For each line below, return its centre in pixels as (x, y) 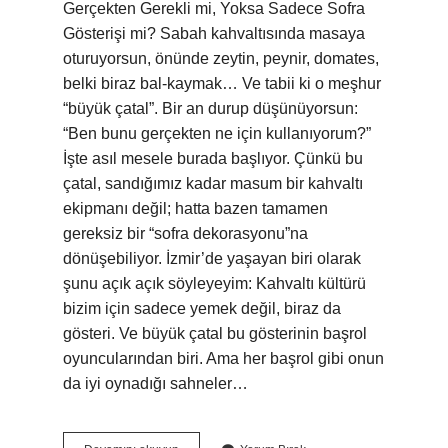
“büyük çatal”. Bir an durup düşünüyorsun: (210, 108)
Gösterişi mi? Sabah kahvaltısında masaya (214, 33)
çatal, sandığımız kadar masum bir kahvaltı (213, 183)
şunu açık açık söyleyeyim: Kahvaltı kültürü (214, 283)
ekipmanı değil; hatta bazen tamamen (195, 208)
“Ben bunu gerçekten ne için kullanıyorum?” (217, 133)
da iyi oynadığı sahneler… (155, 383)
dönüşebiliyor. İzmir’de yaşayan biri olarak (212, 258)
